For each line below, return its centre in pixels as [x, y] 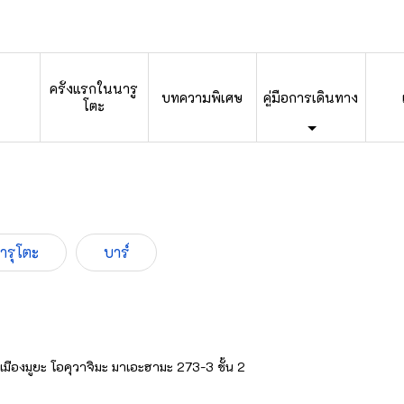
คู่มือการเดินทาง [311, 97]
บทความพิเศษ [202, 97]
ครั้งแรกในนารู [94, 88]
